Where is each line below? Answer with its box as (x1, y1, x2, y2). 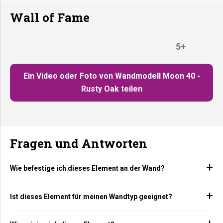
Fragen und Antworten (10, 135, 147, 151)
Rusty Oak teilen (81, 84, 142, 94)
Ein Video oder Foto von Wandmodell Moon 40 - (23, 71, 200, 81)
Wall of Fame (10, 9, 90, 25)
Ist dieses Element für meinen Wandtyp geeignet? (10, 192, 172, 201)
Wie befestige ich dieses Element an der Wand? (10, 164, 165, 172)
